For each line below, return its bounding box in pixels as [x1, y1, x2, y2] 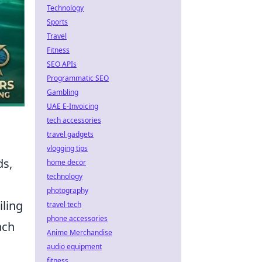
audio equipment [47, 242, 102, 251]
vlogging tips [47, 143, 88, 153]
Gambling [47, 87, 78, 97]
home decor [47, 157, 86, 167]
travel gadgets [47, 129, 94, 139]
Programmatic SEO [47, 73, 109, 83]
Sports [47, 17, 68, 27]
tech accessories [47, 115, 101, 125]
